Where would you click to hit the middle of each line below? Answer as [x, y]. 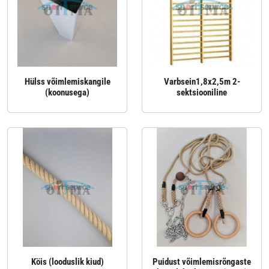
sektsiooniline [202, 92]
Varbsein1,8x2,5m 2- [202, 82]
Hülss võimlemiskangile [67, 82]
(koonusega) [67, 92]
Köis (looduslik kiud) [67, 262]
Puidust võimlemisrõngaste [202, 262]
